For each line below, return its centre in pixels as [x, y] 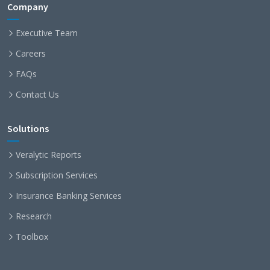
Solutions [28, 128]
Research [34, 216]
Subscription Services [57, 175]
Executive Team [47, 33]
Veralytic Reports [49, 155]
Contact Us [37, 94]
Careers [31, 53]
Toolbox [32, 237]
